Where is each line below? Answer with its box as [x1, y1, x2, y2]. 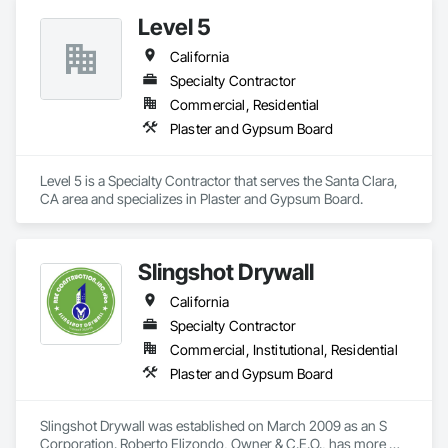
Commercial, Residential [170, 96, 320, 113]
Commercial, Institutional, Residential [170, 341, 398, 358]
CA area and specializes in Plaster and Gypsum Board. [40, 190, 363, 207]
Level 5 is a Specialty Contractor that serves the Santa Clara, [40, 172, 398, 189]
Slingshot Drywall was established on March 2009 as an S [40, 417, 387, 434]
